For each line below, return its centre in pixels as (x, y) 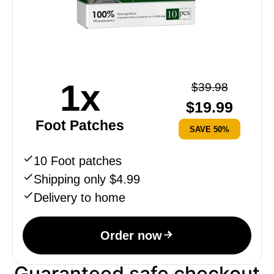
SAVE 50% (209, 129)
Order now (131, 235)
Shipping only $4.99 (87, 179)
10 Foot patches (78, 161)
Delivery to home (80, 197)
